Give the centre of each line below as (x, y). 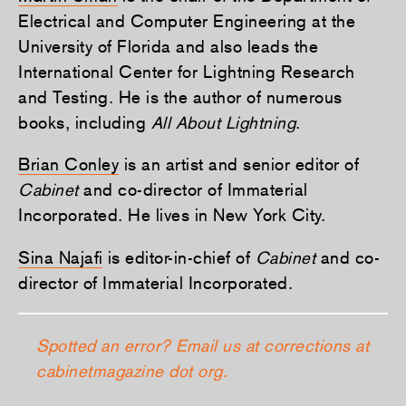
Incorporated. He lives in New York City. (172, 215)
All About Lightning (223, 122)
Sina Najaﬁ (60, 258)
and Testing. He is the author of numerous (180, 97)
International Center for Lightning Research (187, 71)
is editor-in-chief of (179, 258)
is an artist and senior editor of (239, 164)
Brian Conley (68, 164)
